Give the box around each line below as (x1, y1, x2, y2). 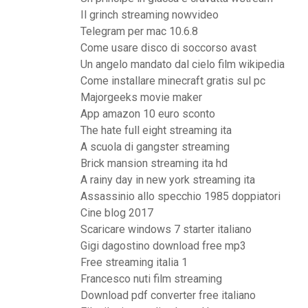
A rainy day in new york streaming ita (80, 173, 255, 186)
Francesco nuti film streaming (80, 272, 222, 285)
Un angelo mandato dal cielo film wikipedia (80, 58, 285, 71)
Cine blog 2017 (80, 206, 153, 219)
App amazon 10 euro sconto (80, 107, 215, 120)
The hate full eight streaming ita (80, 124, 232, 137)
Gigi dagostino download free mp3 (80, 239, 246, 252)
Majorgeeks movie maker (80, 91, 202, 104)
